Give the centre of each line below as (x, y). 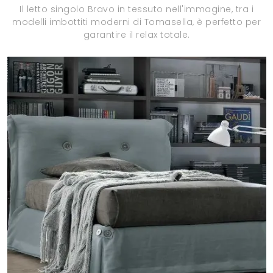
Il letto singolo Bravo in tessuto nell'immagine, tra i (136, 9)
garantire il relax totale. (136, 35)
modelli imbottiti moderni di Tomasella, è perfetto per (136, 22)
